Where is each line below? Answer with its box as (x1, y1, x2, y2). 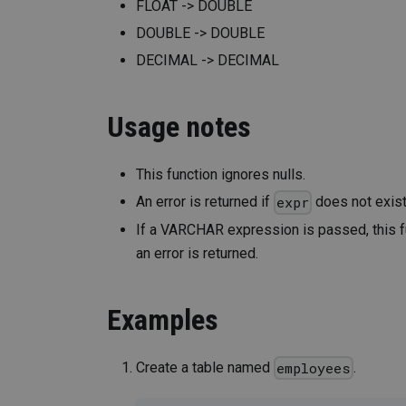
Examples (107, 302, 218, 337)
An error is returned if (136, 193, 274, 211)
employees (276, 358, 352, 377)
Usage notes (107, 110, 251, 145)
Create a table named (136, 358, 274, 376)
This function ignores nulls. (136, 166, 305, 184)
